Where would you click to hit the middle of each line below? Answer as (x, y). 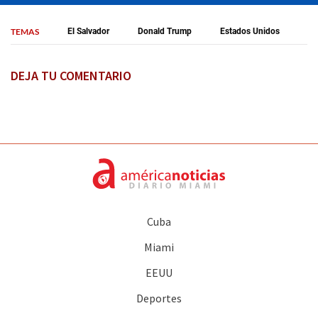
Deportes (159, 298)
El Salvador (88, 31)
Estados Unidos (250, 31)
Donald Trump (165, 31)
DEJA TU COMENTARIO (71, 75)
